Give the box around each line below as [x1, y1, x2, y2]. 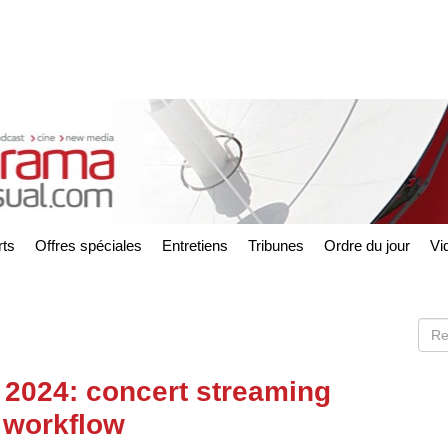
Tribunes [248, 236, 304, 254]
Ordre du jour [324, 236, 410, 254]
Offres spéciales [35, 236, 142, 254]
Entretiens [162, 236, 228, 254]
